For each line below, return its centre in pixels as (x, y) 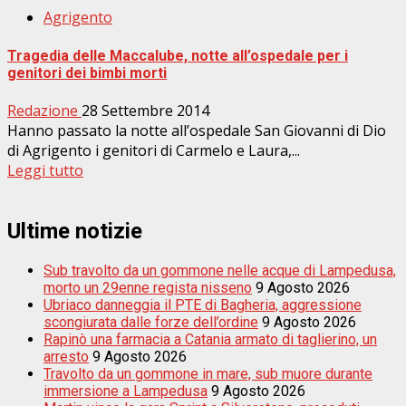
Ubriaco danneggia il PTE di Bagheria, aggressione (203, 304)
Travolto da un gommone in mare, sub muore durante (208, 373)
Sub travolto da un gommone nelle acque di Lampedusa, (220, 270)
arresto (66, 356)
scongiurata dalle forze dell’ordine (151, 322)
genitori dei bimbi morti (87, 72)
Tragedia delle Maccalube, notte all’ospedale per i (178, 55)
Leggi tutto (45, 170)
